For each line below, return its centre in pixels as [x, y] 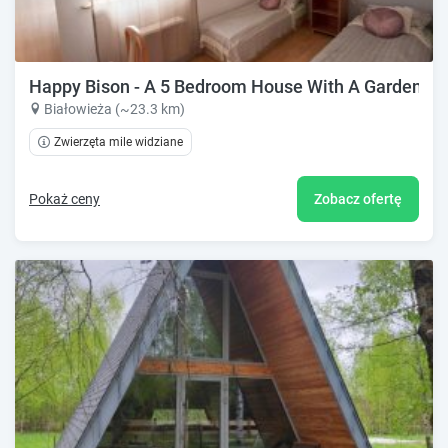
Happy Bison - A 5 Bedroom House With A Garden [225, 86]
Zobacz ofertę [358, 198]
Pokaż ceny [64, 198]
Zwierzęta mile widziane [118, 141]
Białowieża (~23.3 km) [114, 108]
